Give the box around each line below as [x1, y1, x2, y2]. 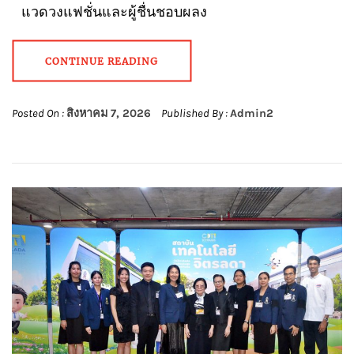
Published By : [159, 106, 230, 120]
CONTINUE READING [45, 55, 158, 67]
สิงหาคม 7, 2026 [66, 106, 151, 120]
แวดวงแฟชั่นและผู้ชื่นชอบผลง [12, 2, 207, 21]
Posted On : [12, 106, 66, 120]
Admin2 [230, 106, 273, 120]
